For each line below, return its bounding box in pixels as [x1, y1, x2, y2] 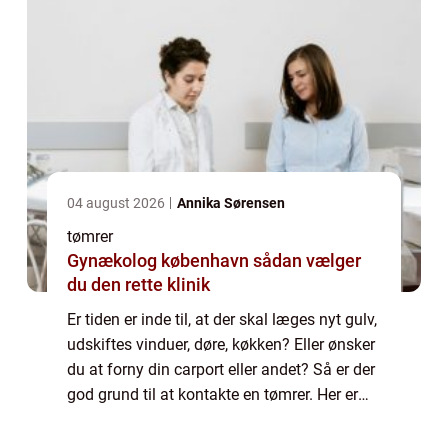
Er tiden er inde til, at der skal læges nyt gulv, [67, 310, 377, 330]
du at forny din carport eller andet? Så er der [67, 360, 375, 380]
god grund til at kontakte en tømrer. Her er [67, 385, 358, 405]
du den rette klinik [67, 274, 210, 296]
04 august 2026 [67, 195, 168, 212]
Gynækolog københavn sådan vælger [67, 250, 253, 272]
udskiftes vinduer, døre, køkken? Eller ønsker [67, 335, 375, 355]
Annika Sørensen [177, 195, 285, 212]
